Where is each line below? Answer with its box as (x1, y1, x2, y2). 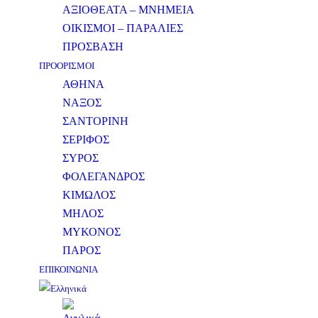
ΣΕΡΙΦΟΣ (62, 133, 109, 146)
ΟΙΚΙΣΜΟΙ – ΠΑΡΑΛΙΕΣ (62, 22, 183, 34)
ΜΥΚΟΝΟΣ (62, 226, 121, 238)
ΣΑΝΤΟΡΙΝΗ (62, 115, 128, 127)
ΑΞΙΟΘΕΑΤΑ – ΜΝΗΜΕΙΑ (62, 4, 194, 16)
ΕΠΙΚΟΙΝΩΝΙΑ (39, 264, 98, 275)
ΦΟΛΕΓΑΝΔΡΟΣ (62, 170, 145, 182)
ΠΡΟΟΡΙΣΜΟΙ (39, 60, 94, 71)
